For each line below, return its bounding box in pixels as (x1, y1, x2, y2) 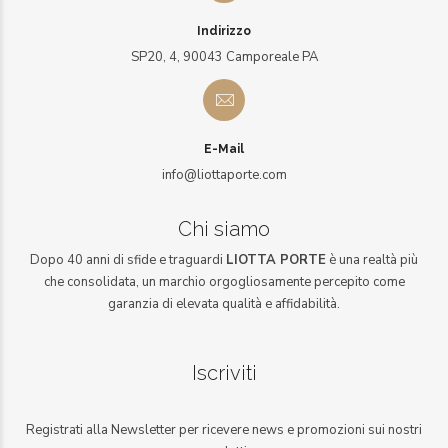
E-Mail (204, 141, 244, 156)
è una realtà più (326, 250, 418, 269)
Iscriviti (191, 360, 257, 385)
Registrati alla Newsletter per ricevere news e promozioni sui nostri (26, 420, 422, 439)
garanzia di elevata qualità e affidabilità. (108, 294, 340, 313)
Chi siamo (178, 216, 270, 241)
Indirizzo (197, 23, 251, 38)
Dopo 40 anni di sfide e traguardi (30, 250, 226, 269)
